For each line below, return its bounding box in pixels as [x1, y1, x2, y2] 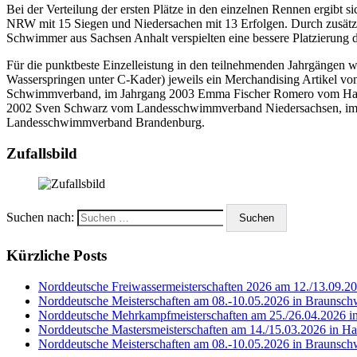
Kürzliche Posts [6, 246, 107, 264]
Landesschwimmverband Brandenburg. [6, 115, 205, 129]
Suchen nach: [6, 210, 74, 225]
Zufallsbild [6, 144, 77, 162]
